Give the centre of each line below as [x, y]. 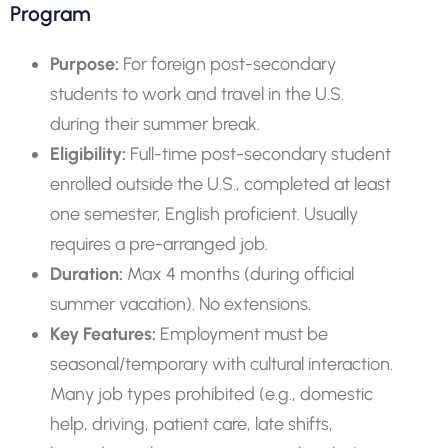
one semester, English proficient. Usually [204, 214]
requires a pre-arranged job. [159, 244]
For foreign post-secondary [227, 64]
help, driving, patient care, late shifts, [191, 424]
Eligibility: [88, 154]
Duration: [86, 274]
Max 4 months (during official [238, 274]
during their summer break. [155, 124]
